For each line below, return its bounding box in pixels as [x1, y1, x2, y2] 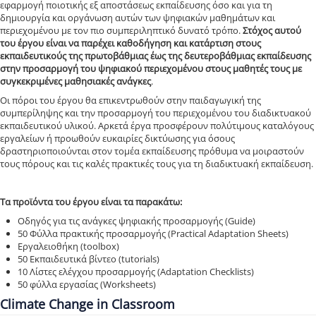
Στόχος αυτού [243, 23, 301, 37]
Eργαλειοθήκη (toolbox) [18, 239, 119, 253]
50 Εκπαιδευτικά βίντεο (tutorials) [18, 252, 159, 265]
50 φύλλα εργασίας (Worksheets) [18, 277, 156, 291]
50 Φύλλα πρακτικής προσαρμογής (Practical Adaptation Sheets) [18, 226, 288, 240]
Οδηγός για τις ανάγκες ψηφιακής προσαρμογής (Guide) [18, 214, 255, 227]
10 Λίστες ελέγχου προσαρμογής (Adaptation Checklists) [18, 265, 254, 278]
